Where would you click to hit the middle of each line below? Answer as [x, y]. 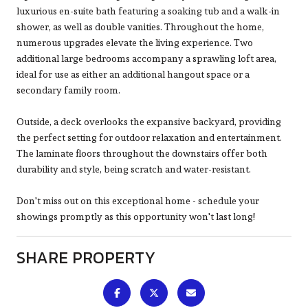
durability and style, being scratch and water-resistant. [134, 169]
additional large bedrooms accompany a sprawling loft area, [146, 58]
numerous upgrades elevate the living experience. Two [135, 42]
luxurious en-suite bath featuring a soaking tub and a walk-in [148, 11]
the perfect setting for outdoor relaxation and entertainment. [149, 137]
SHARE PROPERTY [86, 257]
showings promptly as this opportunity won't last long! [136, 216]
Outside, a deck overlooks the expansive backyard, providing [149, 121]
